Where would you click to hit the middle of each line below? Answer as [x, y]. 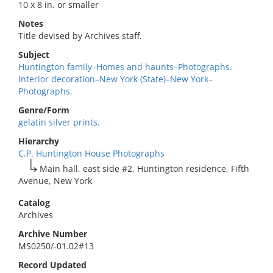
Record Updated [52, 265]
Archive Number [53, 234]
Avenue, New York [55, 181]
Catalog [34, 203]
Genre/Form [44, 110]
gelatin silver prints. [59, 122]
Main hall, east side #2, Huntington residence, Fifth [145, 168]
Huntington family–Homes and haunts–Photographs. [125, 67]
